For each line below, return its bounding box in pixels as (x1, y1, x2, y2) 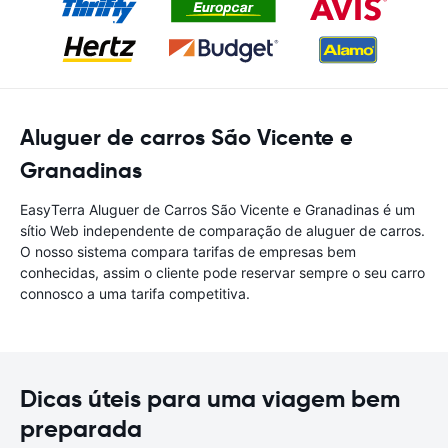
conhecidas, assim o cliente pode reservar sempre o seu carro (20, 264, 425, 281)
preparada (20, 414, 142, 444)
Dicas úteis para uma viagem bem (20, 384, 400, 414)
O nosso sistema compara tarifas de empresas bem (20, 243, 356, 260)
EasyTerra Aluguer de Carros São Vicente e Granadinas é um (20, 201, 415, 218)
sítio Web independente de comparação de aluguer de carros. (20, 222, 425, 239)
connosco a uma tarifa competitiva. (20, 285, 250, 302)
